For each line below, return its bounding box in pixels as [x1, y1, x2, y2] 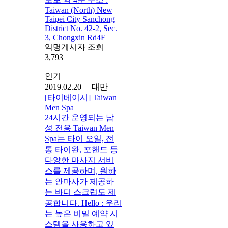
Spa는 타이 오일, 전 [45, 134, 114, 143]
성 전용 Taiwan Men [45, 123, 114, 132]
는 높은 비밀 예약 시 [45, 209, 118, 218]
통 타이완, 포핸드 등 [45, 145, 118, 154]
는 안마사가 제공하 [45, 177, 114, 186]
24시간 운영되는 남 [45, 112, 114, 122]
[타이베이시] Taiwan [45, 93, 117, 102]
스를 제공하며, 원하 [45, 166, 116, 175]
